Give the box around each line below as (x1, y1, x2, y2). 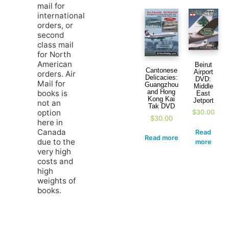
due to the (37, 136, 75, 147)
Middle (193, 82, 213, 90)
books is (37, 88, 67, 98)
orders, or (37, 20, 73, 30)
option (37, 107, 61, 118)
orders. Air (37, 68, 76, 79)
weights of (37, 175, 76, 186)
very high (37, 146, 71, 156)
